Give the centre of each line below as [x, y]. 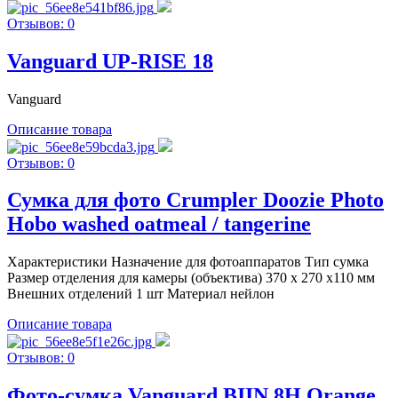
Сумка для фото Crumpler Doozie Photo [195, 200]
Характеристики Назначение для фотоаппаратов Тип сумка [188, 262]
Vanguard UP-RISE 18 [110, 61]
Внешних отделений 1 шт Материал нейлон [141, 294]
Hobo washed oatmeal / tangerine [159, 224]
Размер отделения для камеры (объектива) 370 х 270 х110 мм [191, 278]
